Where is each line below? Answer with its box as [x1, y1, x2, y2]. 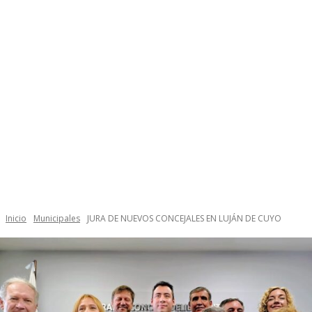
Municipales [33, 212, 80, 224]
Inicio [6, 212, 26, 224]
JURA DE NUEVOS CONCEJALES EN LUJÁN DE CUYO [87, 212, 281, 224]
